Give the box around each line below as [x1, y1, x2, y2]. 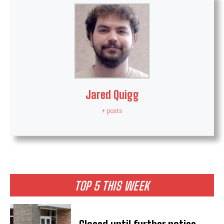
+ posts [101, 106, 122, 114]
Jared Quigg [85, 87, 139, 101]
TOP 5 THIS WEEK [74, 178, 149, 193]
